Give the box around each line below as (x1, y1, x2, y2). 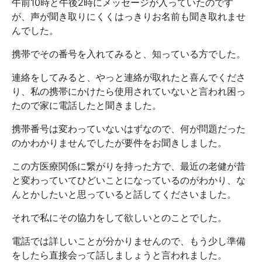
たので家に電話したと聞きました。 (12, 99, 161, 111)
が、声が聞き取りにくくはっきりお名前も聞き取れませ (12, 11, 246, 22)
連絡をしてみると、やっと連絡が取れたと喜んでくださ (12, 71, 246, 83)
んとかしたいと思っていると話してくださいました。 (12, 188, 236, 200)
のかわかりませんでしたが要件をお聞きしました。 (12, 137, 227, 149)
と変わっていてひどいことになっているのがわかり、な (12, 174, 246, 186)
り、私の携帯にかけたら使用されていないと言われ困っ (12, 85, 246, 97)
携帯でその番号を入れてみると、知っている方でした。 (12, 48, 246, 60)
